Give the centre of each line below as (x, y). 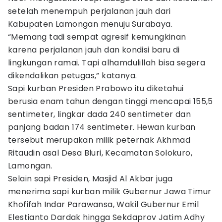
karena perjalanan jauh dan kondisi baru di (94, 50)
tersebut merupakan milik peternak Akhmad (99, 140)
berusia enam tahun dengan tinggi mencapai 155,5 (111, 101)
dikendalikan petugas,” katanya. (73, 76)
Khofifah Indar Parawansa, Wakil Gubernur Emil (103, 204)
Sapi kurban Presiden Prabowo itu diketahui (96, 88)
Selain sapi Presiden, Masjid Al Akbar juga (90, 179)
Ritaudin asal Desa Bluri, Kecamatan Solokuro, (100, 153)
